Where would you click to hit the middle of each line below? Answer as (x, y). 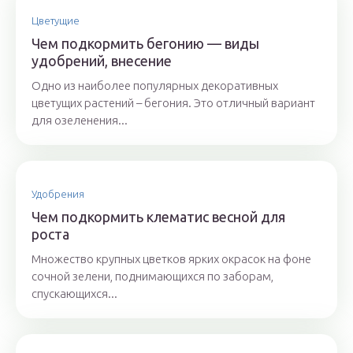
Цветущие (56, 20)
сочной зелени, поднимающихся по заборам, (152, 276)
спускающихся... (74, 294)
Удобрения (58, 194)
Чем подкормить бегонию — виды (145, 43)
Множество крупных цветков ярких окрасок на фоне (171, 259)
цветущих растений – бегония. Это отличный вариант (173, 103)
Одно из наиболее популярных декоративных (155, 85)
